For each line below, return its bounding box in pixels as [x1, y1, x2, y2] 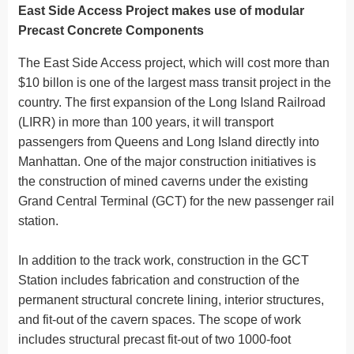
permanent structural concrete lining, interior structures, [18, 292, 324, 307]
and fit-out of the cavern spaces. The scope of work [18, 312, 301, 326]
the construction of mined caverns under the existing [18, 174, 308, 188]
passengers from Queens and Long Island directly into [18, 134, 319, 149]
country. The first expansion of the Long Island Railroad [18, 95, 326, 109]
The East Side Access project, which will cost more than [18, 55, 330, 70]
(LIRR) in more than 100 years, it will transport [18, 115, 273, 129]
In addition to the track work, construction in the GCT [18, 253, 309, 267]
